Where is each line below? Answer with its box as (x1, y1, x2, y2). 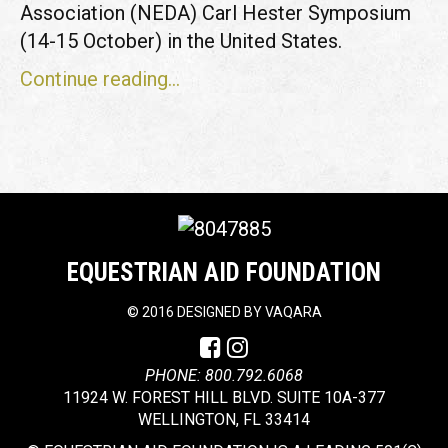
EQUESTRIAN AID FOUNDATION (67, 257, 381, 287)
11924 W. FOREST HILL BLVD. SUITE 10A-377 (63, 387, 385, 407)
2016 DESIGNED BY (138, 303, 265, 320)
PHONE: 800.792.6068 (145, 365, 303, 385)
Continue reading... (20, 66, 180, 91)
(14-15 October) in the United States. (20, 28, 342, 53)
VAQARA (264, 303, 322, 320)
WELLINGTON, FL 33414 (138, 409, 310, 429)
